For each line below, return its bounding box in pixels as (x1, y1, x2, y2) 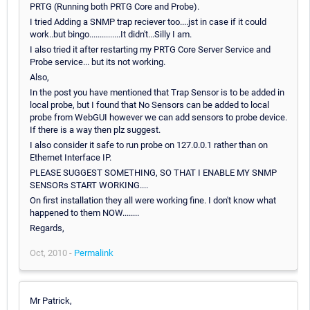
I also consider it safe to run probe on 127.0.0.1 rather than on (30, 139, 268, 150)
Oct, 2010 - (30, 247, 74, 258)
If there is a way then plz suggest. (30, 124, 161, 135)
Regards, (30, 222, 64, 233)
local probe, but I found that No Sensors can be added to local (30, 99, 269, 110)
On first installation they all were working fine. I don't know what (30, 194, 276, 206)
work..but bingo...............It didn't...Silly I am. (30, 28, 192, 39)
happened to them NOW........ (30, 207, 139, 218)
